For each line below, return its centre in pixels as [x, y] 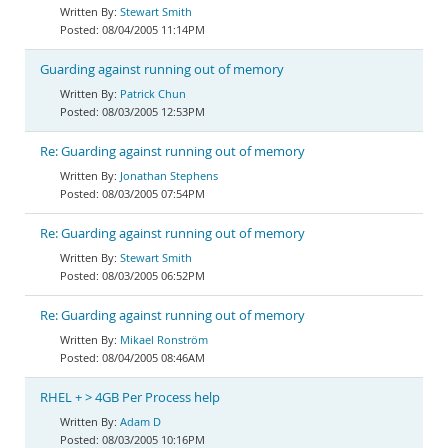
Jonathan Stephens [169, 175]
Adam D [140, 421]
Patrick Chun [153, 93]
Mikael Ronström [164, 339]
